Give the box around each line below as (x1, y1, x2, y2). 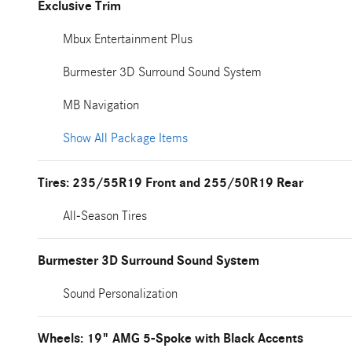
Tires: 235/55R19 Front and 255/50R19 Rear (38, 175, 303, 191)
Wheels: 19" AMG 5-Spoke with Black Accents (38, 331, 303, 346)
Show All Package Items (63, 130, 188, 145)
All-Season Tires (63, 208, 147, 223)
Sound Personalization (63, 286, 178, 301)
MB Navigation (63, 97, 139, 112)
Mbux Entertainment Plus (63, 31, 192, 46)
